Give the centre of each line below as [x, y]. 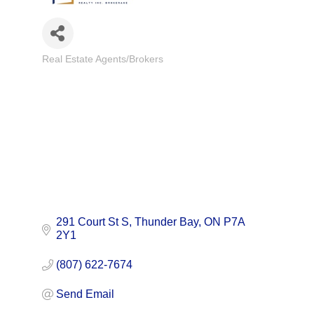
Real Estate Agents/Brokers [102, 60]
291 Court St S [92, 222]
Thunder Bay [166, 222]
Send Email [85, 294]
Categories [65, 66]
